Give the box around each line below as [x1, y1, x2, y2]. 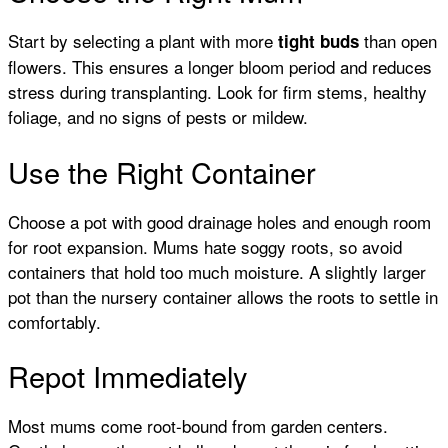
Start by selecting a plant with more [8, 28, 278, 54]
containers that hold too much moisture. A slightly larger [8, 258, 426, 284]
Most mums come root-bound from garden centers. [8, 413, 388, 439]
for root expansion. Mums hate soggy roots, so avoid [8, 233, 402, 259]
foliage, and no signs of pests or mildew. [8, 104, 308, 130]
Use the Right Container [8, 150, 316, 192]
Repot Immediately [8, 355, 248, 397]
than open [359, 28, 437, 54]
